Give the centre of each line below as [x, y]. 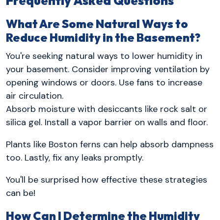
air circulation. [35, 96]
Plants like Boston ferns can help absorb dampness [110, 144]
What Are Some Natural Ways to [97, 24]
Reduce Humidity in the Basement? [103, 38]
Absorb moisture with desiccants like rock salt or [107, 109]
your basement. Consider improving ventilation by [108, 69]
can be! [21, 193]
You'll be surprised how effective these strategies [107, 179]
